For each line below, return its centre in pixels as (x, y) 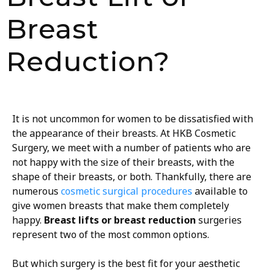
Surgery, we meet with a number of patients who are (131, 147)
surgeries (219, 220)
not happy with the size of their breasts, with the (123, 162)
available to (220, 191)
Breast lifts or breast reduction (120, 220)
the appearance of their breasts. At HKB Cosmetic (124, 133)
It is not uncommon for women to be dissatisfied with (133, 118)
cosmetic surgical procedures (127, 191)
